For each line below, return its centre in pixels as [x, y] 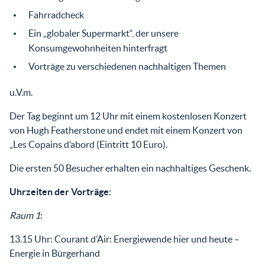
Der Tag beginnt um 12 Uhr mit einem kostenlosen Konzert [128, 116]
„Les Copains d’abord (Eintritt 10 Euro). [88, 144]
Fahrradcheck [56, 14]
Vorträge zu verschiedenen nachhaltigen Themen [127, 66]
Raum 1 [25, 215]
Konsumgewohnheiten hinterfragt [98, 48]
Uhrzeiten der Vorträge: [60, 191]
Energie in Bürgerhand [55, 253]
